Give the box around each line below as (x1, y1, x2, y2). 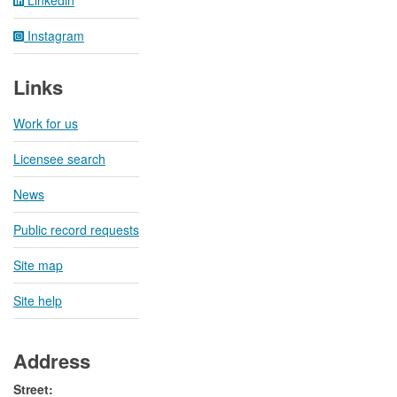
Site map (13, 256, 63, 275)
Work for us (13, 114, 78, 133)
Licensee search (13, 150, 105, 168)
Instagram (24, 27, 84, 45)
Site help (13, 292, 62, 310)
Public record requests (13, 221, 139, 239)
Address (13, 346, 90, 376)
